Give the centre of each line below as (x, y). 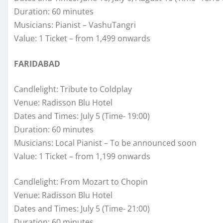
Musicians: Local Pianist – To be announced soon (105, 143)
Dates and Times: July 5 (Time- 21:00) (82, 208)
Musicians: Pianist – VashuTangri (75, 25)
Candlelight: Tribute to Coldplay (73, 89)
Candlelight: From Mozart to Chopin (81, 181)
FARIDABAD (37, 63)
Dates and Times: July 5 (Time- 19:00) (82, 116)
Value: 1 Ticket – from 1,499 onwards (82, 38)
